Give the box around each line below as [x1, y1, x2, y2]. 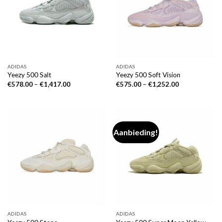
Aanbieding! [113, 127, 159, 137]
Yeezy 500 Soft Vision [115, 71, 180, 79]
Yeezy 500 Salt [7, 71, 52, 79]
